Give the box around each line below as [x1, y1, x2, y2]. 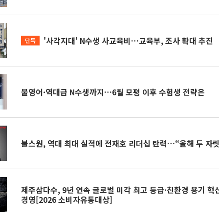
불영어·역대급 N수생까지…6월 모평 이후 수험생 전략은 [21, 86, 205, 98]
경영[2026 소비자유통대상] [21, 194, 113, 205]
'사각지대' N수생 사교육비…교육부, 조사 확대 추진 [44, 35, 214, 46]
